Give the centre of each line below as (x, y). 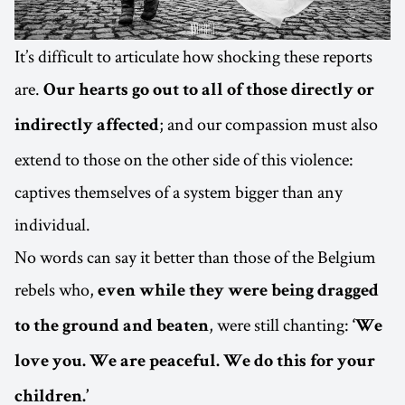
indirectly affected (87, 127)
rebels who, (56, 290)
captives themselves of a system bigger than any (179, 192)
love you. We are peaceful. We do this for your (195, 363)
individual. (52, 225)
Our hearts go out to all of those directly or (209, 92)
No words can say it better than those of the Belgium (195, 257)
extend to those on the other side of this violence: (184, 160)
